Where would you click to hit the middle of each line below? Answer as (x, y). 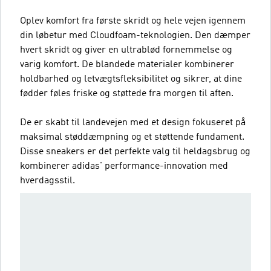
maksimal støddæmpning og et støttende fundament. (132, 137)
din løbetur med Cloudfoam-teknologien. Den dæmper (135, 35)
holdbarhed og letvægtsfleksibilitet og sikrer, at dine (131, 79)
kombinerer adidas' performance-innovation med (124, 166)
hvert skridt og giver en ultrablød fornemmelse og (126, 50)
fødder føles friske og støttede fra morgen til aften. (127, 93)
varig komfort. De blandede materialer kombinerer (127, 64)
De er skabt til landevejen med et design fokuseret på (133, 122)
